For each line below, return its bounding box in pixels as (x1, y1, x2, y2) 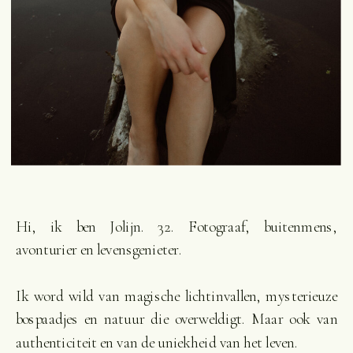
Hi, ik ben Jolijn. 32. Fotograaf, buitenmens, (15, 217, 338, 236)
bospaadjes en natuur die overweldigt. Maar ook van (15, 310, 338, 329)
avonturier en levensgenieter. (15, 240, 182, 259)
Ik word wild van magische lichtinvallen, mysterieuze (15, 286, 338, 306)
